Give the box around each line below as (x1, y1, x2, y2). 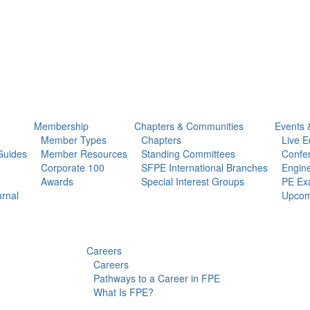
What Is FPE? (93, 284, 154, 299)
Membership (34, 118, 89, 133)
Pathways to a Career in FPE (93, 271, 220, 285)
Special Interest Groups (141, 174, 244, 188)
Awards (41, 174, 73, 188)
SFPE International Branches (141, 160, 268, 174)
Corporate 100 (41, 160, 104, 174)
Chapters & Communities (134, 118, 244, 133)
